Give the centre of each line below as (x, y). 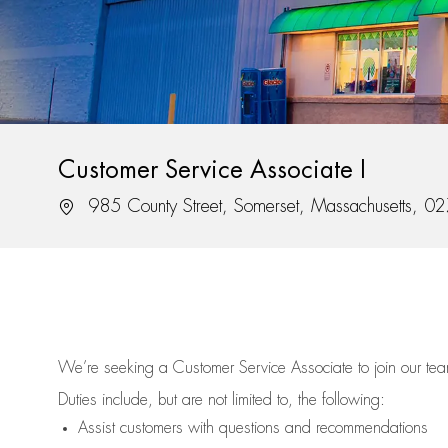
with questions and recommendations (305, 428)
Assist (96, 428)
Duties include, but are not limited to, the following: (221, 400)
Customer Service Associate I (212, 170)
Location (84, 205)
